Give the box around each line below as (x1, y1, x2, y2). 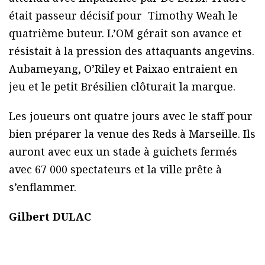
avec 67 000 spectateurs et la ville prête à (9, 162, 222, 177)
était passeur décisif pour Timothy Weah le (9, 8, 238, 23)
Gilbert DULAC (9, 209, 91, 224)
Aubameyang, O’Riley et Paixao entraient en (9, 62, 238, 76)
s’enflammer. (9, 180, 76, 195)
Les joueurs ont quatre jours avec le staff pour (9, 109, 253, 124)
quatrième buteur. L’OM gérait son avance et (9, 26, 242, 41)
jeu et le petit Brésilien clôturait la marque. (9, 79, 235, 94)
